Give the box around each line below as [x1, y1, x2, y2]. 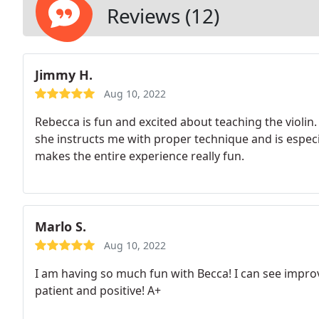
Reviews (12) [107, 2, 219, 29]
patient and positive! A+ [35, 283, 161, 298]
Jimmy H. [35, 66, 93, 83]
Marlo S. [35, 218, 86, 235]
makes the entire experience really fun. [35, 148, 244, 164]
